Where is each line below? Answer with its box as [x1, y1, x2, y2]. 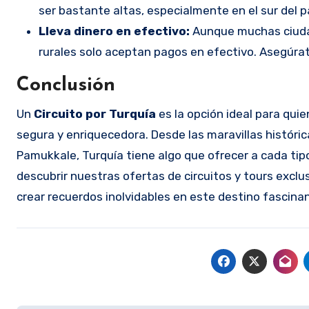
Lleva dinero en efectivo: [39, 23, 190, 38]
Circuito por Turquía [34, 106, 156, 121]
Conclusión [17, 75, 115, 95]
